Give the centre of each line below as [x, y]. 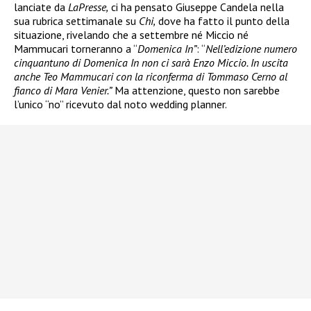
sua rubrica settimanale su [76, 21]
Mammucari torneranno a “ [76, 49]
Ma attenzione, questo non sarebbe [196, 91]
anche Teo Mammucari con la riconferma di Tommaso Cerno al [151, 77]
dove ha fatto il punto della [222, 21]
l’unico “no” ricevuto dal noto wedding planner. [120, 104]
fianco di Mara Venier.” [63, 91]
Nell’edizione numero [251, 49]
